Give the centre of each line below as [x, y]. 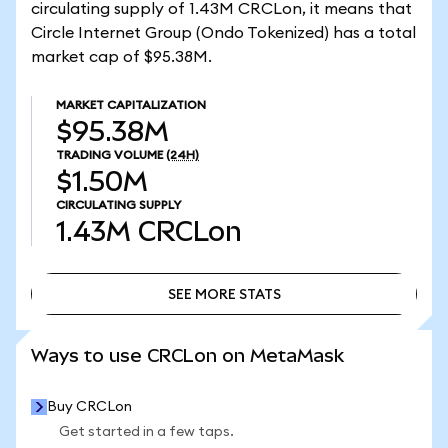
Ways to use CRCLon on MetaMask [187, 355]
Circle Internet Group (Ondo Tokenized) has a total [223, 33]
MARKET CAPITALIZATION [131, 105]
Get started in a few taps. [146, 432]
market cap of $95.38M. [121, 57]
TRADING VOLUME [109, 155]
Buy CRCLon [89, 407]
